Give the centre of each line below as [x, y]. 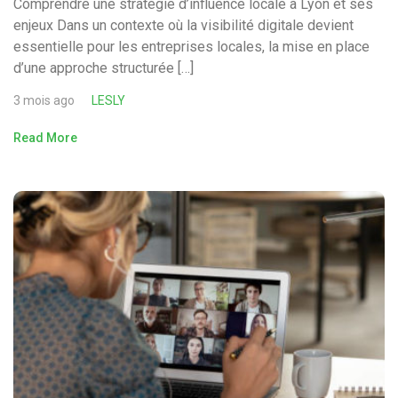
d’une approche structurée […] [103, 68]
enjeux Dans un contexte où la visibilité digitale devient [183, 26]
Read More [45, 138]
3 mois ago [44, 101]
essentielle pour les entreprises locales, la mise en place [191, 47]
